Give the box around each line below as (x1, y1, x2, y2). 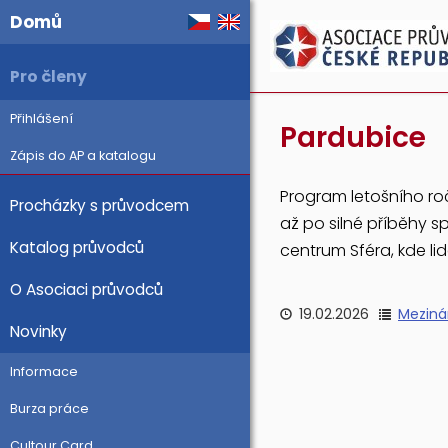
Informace (10, 363, 78, 380)
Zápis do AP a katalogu (10, 147, 156, 164)
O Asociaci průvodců (10, 279, 163, 300)
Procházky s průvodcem (10, 195, 189, 216)
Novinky (10, 321, 67, 342)
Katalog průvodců (10, 237, 144, 258)
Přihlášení (10, 110, 73, 127)
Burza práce (10, 400, 89, 417)
